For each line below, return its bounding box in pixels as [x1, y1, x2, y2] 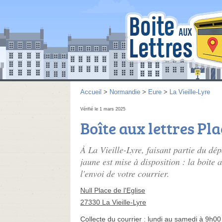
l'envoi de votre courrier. [80, 167, 169, 179]
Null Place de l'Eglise [80, 186, 145, 194]
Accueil [80, 88, 102, 96]
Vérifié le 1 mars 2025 [80, 107, 125, 111]
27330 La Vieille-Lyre [80, 198, 146, 206]
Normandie [110, 88, 140, 96]
